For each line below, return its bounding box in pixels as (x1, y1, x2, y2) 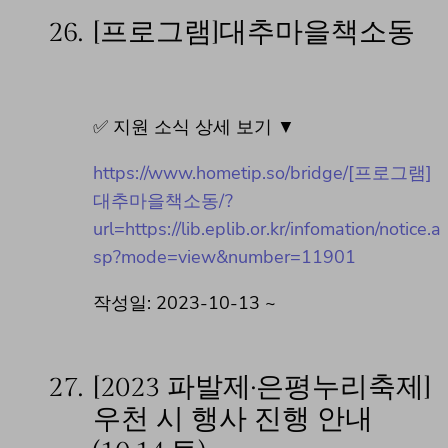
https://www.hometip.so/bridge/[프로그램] (93, 160, 432, 185)
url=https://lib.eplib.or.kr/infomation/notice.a (93, 216, 441, 241)
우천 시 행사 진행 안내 (93, 402, 373, 436)
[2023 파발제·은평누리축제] (93, 370, 431, 404)
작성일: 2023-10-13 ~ (93, 290, 276, 315)
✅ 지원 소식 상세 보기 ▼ (93, 114, 295, 139)
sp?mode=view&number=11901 (93, 244, 356, 269)
